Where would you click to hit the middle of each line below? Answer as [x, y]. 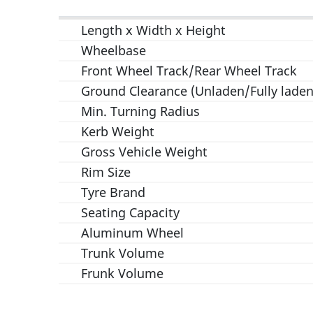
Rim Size [106, 172]
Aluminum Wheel [132, 233]
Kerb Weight [118, 131]
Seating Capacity [130, 212]
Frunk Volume [122, 273]
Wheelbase [114, 50]
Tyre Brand [113, 192]
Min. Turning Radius [140, 111]
